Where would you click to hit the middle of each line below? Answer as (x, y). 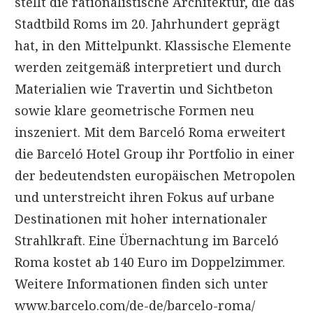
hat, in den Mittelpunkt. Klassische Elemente (153, 45)
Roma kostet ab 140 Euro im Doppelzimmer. (150, 262)
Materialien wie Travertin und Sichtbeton (144, 88)
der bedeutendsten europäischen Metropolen (155, 175)
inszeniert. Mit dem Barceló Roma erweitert (150, 132)
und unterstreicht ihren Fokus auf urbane (145, 197)
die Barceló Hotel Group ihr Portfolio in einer (155, 153)
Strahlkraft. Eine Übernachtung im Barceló (147, 240)
